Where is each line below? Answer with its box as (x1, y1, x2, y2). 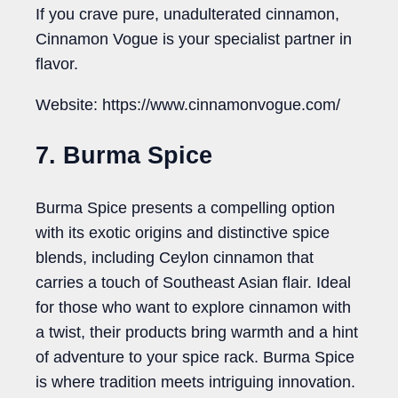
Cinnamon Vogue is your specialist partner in (36, 30, 352, 49)
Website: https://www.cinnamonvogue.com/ (36, 96, 340, 115)
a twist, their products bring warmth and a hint (36, 322, 358, 341)
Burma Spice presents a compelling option (36, 198, 335, 217)
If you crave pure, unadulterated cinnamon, (36, 5, 339, 24)
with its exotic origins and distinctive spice (36, 223, 330, 242)
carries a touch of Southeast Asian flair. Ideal (36, 273, 351, 291)
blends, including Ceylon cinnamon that (36, 248, 314, 267)
